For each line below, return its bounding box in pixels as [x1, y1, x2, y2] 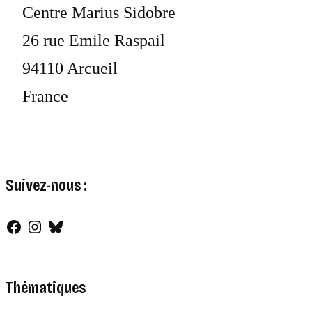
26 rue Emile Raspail [22, 31, 165, 50]
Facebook [5, 217, 70, 235]
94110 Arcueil [22, 59, 118, 78]
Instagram [26, 217, 93, 235]
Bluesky [47, 217, 102, 235]
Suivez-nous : [6, 175, 86, 196]
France [22, 87, 68, 106]
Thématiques [6, 278, 86, 298]
